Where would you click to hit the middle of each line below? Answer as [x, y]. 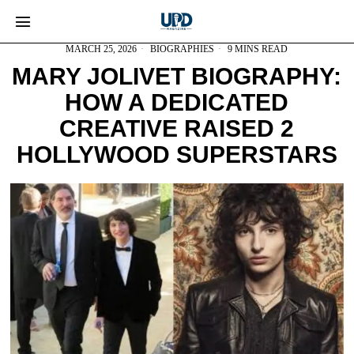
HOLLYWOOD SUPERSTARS [177, 154]
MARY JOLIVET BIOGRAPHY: [177, 76]
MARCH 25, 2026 [102, 49]
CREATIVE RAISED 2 [177, 128]
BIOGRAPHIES [183, 49]
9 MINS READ [257, 49]
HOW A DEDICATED [177, 102]
